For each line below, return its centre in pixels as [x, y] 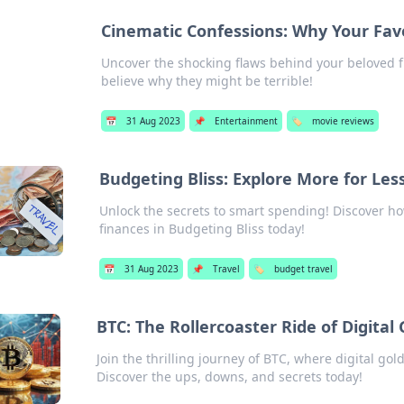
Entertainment [247, 121]
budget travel [303, 269]
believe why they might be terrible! [207, 81]
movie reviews [344, 121]
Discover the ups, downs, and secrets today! [229, 376]
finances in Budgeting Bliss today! [202, 229]
